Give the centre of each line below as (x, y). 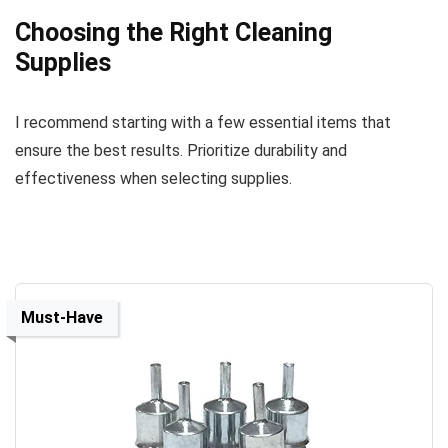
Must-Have (62, 317)
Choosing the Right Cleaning (173, 32)
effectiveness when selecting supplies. (153, 178)
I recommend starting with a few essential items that (203, 122)
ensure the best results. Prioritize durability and (181, 150)
